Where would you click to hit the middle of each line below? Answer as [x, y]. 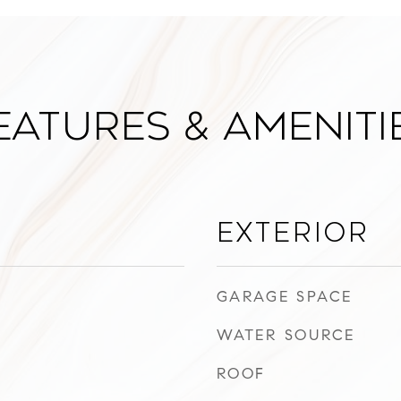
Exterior [293, 233]
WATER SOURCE [286, 335]
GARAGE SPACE [285, 297]
